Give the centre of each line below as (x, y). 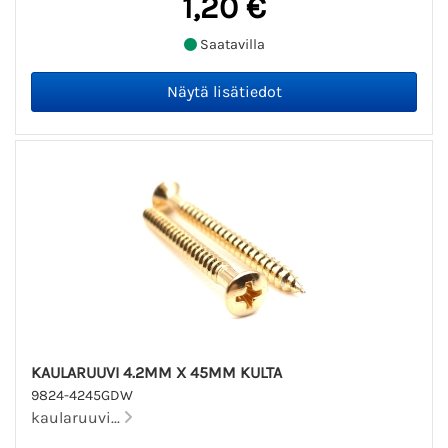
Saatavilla (230, 45)
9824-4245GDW (82, 395)
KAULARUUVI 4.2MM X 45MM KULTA (156, 372)
